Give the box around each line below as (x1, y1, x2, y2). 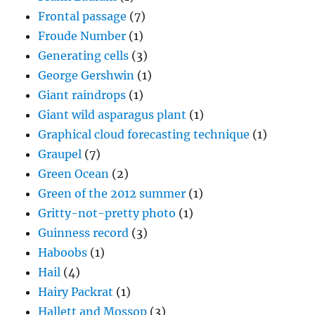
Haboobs (38, 245, 88, 260)
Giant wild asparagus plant (38, 108, 187, 122)
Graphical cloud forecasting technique (38, 127, 250, 142)
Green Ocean (38, 167, 110, 181)
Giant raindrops (38, 88, 127, 103)
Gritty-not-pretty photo (38, 206, 176, 221)
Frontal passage (38, 9, 127, 24)
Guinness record (38, 226, 129, 240)
